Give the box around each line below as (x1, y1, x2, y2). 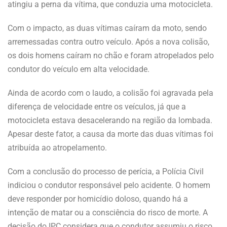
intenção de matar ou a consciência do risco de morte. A (8, 207, 208, 217)
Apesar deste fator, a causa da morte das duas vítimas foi (8, 129, 213, 139)
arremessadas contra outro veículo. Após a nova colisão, (8, 36, 209, 47)
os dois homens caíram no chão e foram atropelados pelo (8, 50, 214, 60)
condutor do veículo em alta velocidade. (8, 64, 149, 74)
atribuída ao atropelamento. (8, 142, 107, 153)
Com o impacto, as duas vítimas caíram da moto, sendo (8, 23, 207, 33)
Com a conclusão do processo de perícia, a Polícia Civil (8, 166, 204, 176)
